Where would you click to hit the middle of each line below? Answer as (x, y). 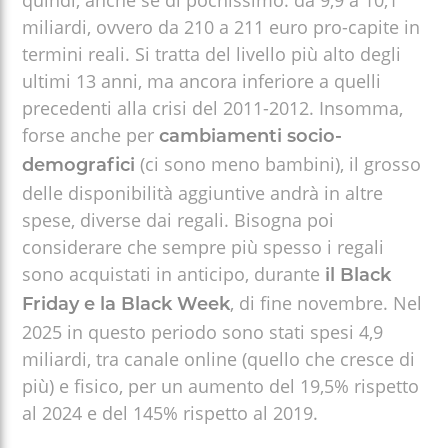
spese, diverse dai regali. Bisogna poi (178, 219)
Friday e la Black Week (126, 305)
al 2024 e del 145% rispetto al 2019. (173, 412)
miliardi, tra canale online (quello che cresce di (219, 358)
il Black (358, 276)
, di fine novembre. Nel (326, 302)
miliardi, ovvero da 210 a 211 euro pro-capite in (221, 26)
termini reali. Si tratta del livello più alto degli (212, 53)
